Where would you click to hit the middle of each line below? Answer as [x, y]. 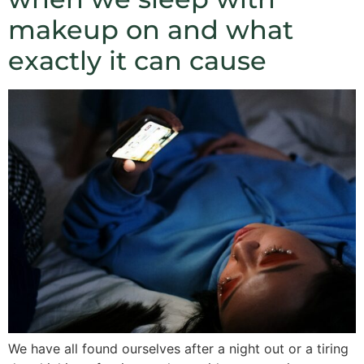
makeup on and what [151, 29]
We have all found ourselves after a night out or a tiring [178, 348]
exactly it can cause [137, 60]
